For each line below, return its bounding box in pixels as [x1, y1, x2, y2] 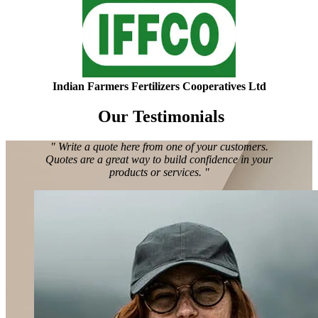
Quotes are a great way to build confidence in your [45, 153, 273, 166]
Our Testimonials [94, 107, 224, 126]
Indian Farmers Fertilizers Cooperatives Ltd [52, 80, 266, 93]
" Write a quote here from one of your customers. [50, 141, 268, 153]
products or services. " [109, 166, 209, 179]
